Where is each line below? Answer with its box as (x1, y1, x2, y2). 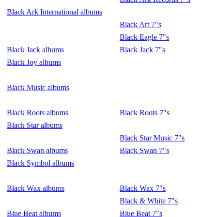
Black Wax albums (7, 184, 64, 192)
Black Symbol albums (7, 159, 74, 167)
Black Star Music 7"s (120, 134, 185, 142)
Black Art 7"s (120, 20, 161, 29)
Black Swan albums (7, 146, 68, 155)
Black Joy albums (7, 58, 61, 66)
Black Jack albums (7, 46, 64, 54)
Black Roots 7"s (120, 108, 170, 117)
